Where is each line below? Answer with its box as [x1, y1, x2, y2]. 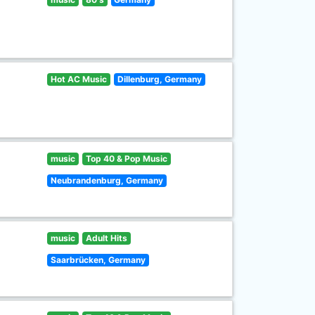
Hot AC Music [51, 74, 108, 84]
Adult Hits [85, 233, 127, 243]
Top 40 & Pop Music [85, 153, 167, 164]
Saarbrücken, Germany [51, 255, 146, 265]
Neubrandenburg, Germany [51, 175, 164, 186]
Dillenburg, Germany [117, 74, 202, 84]
